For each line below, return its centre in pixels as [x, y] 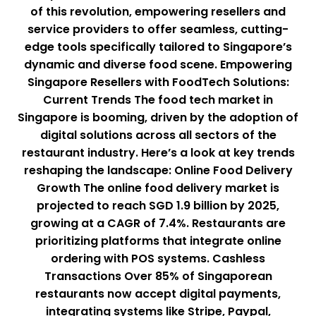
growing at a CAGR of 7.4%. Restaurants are [158, 223]
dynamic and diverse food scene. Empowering [158, 64]
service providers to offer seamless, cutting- [158, 29]
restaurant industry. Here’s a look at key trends [158, 152]
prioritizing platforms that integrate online [158, 241]
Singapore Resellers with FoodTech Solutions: [158, 82]
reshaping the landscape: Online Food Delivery [158, 170]
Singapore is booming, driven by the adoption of [158, 117]
